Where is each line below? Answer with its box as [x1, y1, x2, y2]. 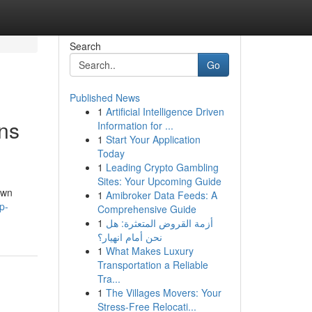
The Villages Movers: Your [105, 286, 221, 299]
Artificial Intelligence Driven [105, 104, 224, 118]
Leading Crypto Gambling [105, 160, 219, 174]
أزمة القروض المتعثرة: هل [105, 216, 213, 230]
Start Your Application [105, 132, 201, 146]
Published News [69, 91, 140, 104]
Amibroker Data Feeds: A [105, 188, 217, 202]
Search [69, 39, 101, 53]
